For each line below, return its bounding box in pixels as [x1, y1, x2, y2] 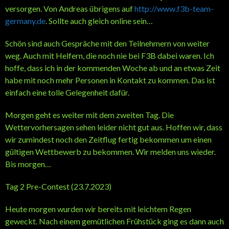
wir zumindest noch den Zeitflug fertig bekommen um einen [5, 134, 212, 144]
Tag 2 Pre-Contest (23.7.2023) [5, 181, 111, 191]
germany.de [5, 15, 45, 26]
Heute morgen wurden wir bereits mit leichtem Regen [5, 203, 191, 214]
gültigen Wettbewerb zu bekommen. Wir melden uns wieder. [5, 146, 216, 156]
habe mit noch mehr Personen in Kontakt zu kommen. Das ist [5, 75, 215, 85]
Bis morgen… [5, 158, 51, 169]
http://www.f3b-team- [134, 3, 214, 13]
